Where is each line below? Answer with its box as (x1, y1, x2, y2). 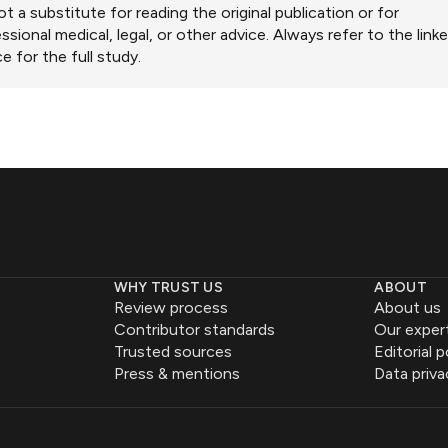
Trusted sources (113, 342, 232, 361)
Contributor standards (113, 320, 275, 339)
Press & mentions (113, 364, 240, 383)
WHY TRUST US (113, 279, 223, 296)
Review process (113, 298, 228, 317)
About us (374, 298, 442, 317)
